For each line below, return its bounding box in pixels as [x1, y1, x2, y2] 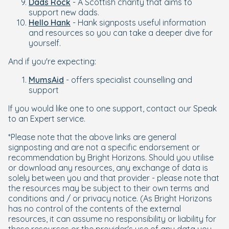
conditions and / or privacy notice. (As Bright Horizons [8, 193, 212, 203]
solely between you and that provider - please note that [8, 173, 219, 183]
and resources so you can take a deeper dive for [29, 28, 213, 38]
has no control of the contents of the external [8, 203, 181, 214]
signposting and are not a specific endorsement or [8, 142, 200, 152]
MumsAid [29, 75, 64, 85]
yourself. [29, 38, 61, 48]
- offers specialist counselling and [64, 75, 192, 85]
